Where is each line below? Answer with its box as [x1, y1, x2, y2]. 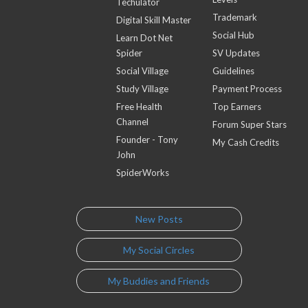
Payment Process [212, 83, 282, 94]
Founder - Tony [116, 134, 179, 145]
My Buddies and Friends [108, 274, 210, 287]
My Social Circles [123, 243, 195, 256]
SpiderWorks [116, 167, 170, 178]
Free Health [116, 101, 163, 112]
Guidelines [212, 65, 254, 76]
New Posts [135, 212, 183, 225]
